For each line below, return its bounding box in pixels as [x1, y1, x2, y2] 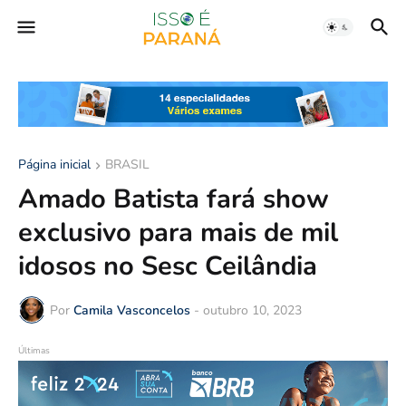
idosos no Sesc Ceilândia [18, 248, 317, 285]
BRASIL [105, 156, 150, 174]
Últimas [18, 344, 50, 358]
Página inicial [18, 156, 91, 174]
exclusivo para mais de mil [18, 215, 338, 251]
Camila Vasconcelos [73, 301, 190, 319]
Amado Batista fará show [18, 181, 329, 217]
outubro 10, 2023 [203, 301, 302, 319]
